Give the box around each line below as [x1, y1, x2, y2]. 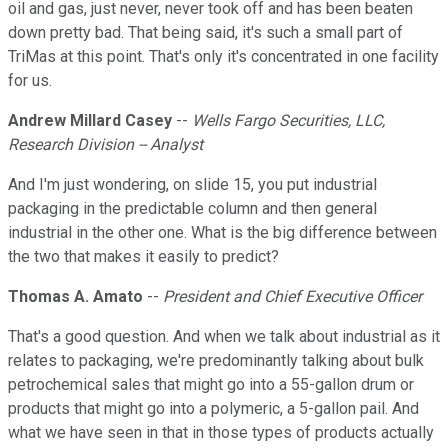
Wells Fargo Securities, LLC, [192, 111, 385, 131]
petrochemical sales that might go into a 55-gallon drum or [8, 375, 414, 395]
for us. [8, 71, 52, 91]
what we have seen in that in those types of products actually [8, 423, 434, 443]
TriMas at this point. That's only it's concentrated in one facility [8, 47, 439, 67]
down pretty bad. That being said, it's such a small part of [8, 23, 403, 43]
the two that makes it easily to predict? [8, 247, 279, 267]
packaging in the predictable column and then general [8, 199, 377, 219]
